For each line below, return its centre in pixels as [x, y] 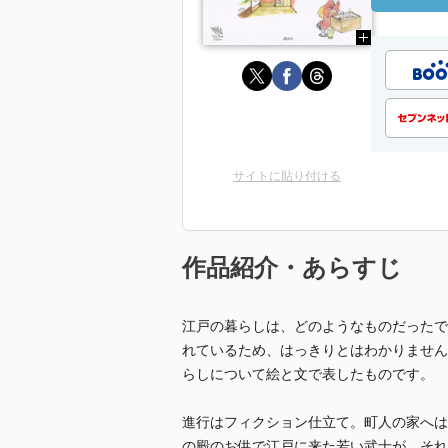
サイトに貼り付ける [287, 176]
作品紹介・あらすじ [292, 267]
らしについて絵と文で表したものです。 [308, 374]
